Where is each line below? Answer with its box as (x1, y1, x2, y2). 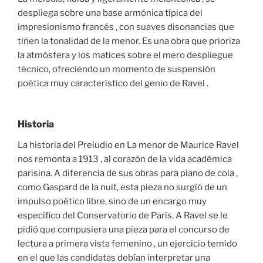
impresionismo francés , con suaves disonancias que (18, 22, 234, 33)
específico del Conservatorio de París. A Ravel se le (18, 210, 228, 221)
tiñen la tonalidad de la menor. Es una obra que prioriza (18, 36, 240, 47)
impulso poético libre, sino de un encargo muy (18, 195, 207, 207)
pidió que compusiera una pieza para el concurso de (18, 224, 230, 235)
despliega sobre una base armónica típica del (18, 8, 203, 19)
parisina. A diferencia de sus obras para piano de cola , (18, 167, 238, 178)
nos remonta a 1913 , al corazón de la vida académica (18, 153, 232, 164)
